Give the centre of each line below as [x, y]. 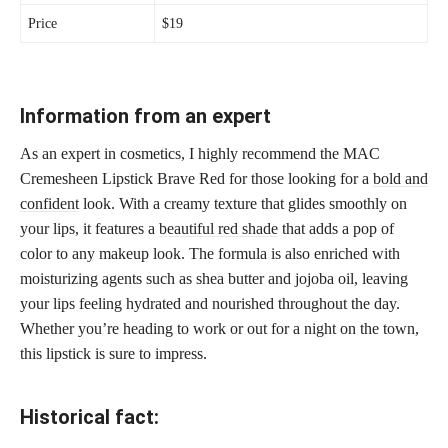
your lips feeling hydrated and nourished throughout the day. [210, 303]
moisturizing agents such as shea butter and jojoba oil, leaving [214, 278]
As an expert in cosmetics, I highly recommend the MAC [200, 153]
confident [49, 203]
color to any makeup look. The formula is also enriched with [210, 253]
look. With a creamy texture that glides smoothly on [243, 203]
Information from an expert [145, 115]
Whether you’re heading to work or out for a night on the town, [219, 328]
